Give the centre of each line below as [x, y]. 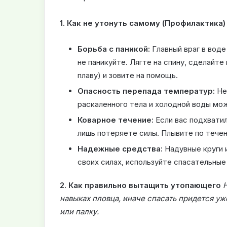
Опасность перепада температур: [146, 91]
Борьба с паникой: [114, 49]
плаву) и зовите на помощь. [128, 75]
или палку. [79, 212]
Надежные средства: [120, 149]
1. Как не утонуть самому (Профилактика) [143, 23]
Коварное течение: [116, 120]
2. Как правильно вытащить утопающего [140, 185]
